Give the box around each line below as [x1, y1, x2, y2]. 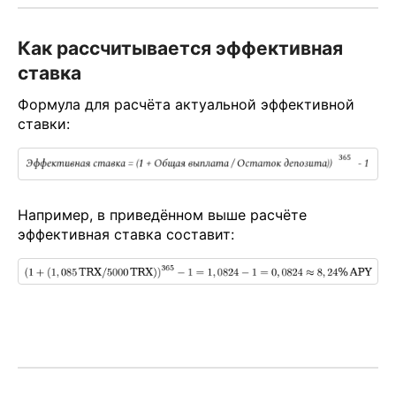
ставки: [18, 115, 70, 133]
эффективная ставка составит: [18, 225, 234, 243]
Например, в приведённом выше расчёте [18, 205, 307, 224]
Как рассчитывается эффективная [18, 37, 343, 60]
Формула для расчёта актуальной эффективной [18, 95, 354, 114]
